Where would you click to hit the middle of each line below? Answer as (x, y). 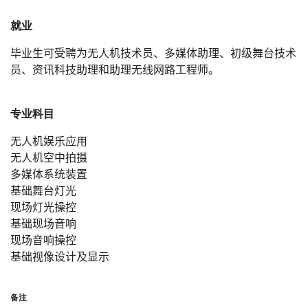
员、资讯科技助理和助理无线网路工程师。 (115, 70)
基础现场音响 (43, 224)
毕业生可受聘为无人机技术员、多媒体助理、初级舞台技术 (153, 54)
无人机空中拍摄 (49, 158)
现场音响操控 (43, 241)
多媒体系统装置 (49, 175)
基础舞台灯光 (43, 191)
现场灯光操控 (43, 208)
